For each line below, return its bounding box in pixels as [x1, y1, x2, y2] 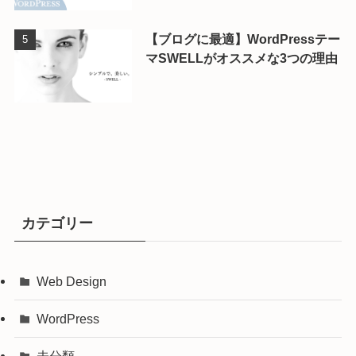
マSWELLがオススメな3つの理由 [145, 51, 338, 66]
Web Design [37, 273, 107, 288]
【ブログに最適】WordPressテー [145, 32, 340, 47]
